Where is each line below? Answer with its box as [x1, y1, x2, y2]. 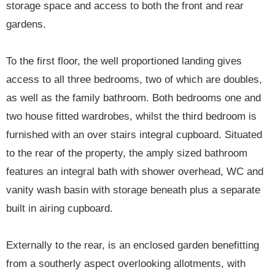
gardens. [6, 18, 46, 31]
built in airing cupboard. [6, 203, 113, 215]
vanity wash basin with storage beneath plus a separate [6, 184, 260, 196]
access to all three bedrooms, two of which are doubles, [6, 74, 262, 86]
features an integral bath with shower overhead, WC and [6, 166, 263, 178]
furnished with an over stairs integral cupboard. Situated [6, 129, 262, 141]
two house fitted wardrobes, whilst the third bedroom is [6, 110, 257, 123]
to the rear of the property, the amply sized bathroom [6, 147, 247, 160]
